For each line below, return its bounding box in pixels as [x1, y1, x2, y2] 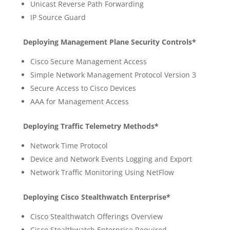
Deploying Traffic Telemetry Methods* [23, 121, 159, 131]
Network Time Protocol [30, 141, 108, 150]
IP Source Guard [30, 12, 86, 22]
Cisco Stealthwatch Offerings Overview [30, 212, 163, 221]
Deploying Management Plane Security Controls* [23, 37, 196, 47]
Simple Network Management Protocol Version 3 [30, 70, 196, 80]
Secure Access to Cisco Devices [30, 83, 136, 93]
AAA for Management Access [30, 97, 129, 106]
